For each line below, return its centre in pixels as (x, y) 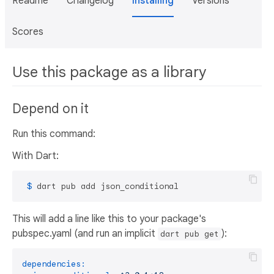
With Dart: (35, 156)
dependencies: (54, 264)
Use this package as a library (109, 72)
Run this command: (54, 134)
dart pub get (190, 234)
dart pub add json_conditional (108, 187)
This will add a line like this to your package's (109, 219)
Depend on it (50, 109)
